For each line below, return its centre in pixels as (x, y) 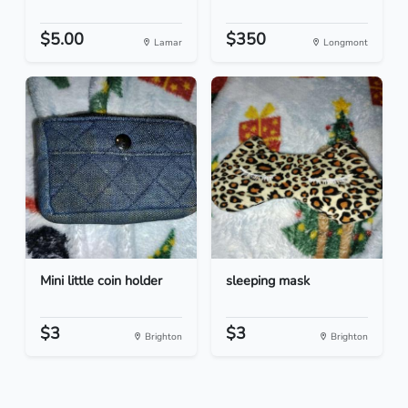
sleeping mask (268, 281)
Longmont (344, 43)
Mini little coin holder (101, 281)
